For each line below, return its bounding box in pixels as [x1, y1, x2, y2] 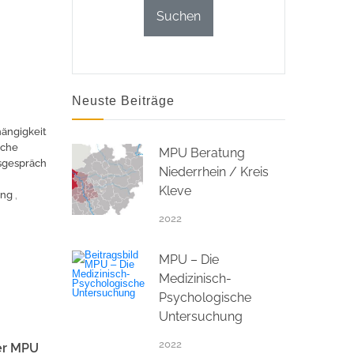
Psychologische [159, 289, 251, 305]
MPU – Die [159, 251, 219, 267]
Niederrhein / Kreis [159, 164, 269, 179]
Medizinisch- [159, 270, 232, 286]
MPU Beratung [159, 145, 245, 160]
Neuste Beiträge [72, 93, 175, 107]
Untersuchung [159, 308, 243, 324]
